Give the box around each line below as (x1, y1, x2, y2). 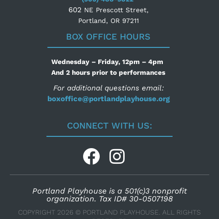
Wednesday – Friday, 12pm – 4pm (51, 58, 166, 66)
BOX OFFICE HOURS (66, 31, 151, 42)
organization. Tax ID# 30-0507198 (46, 194, 173, 204)
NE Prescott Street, (84, 5, 149, 14)
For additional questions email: (53, 84, 164, 93)
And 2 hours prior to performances (51, 68, 166, 77)
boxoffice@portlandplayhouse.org (47, 94, 170, 104)
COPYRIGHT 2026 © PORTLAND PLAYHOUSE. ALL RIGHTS (18, 208, 201, 217)
